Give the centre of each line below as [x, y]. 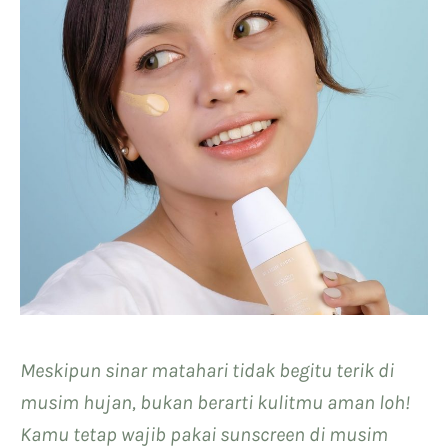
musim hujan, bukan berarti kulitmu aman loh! [215, 402]
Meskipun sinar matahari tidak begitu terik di [207, 370]
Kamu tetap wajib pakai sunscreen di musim [204, 434]
